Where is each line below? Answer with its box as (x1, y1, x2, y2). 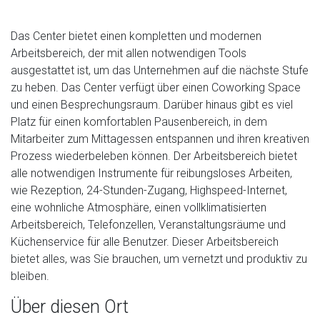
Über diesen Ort (11, 296, 129, 317)
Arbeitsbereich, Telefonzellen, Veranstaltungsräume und (11, 217, 286, 231)
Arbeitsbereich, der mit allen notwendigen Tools (11, 46, 246, 60)
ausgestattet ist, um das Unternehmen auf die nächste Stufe (11, 63, 309, 77)
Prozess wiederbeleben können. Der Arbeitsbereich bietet (11, 149, 297, 163)
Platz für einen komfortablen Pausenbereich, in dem (11, 114, 267, 129)
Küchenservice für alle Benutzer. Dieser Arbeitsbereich (11, 234, 279, 249)
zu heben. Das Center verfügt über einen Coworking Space (11, 80, 301, 94)
